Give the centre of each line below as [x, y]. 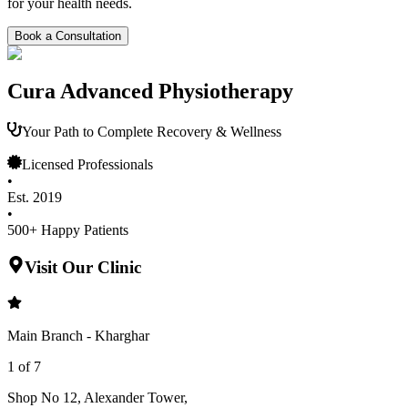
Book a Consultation [68, 36]
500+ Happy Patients [68, 230]
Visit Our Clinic [82, 267]
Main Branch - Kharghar [78, 335]
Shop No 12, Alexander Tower [96, 397]
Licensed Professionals [87, 165]
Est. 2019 [35, 198]
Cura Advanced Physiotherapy [150, 92]
